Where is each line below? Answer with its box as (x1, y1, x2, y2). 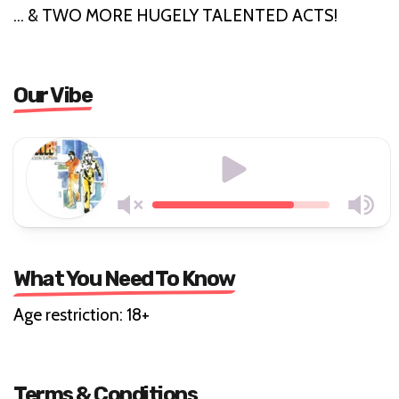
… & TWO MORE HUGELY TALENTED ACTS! (13, 4, 338, 26)
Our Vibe (13, 82, 92, 108)
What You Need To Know (13, 265, 235, 291)
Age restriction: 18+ (13, 304, 150, 325)
